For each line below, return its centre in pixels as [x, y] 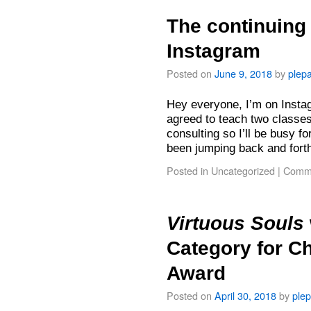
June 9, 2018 [243, 73]
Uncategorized [243, 170]
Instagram [213, 51]
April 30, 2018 [245, 295]
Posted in [187, 170]
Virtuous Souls [235, 223]
